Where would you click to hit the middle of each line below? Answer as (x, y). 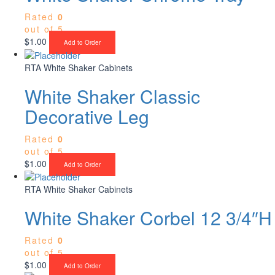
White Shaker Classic (112, 96)
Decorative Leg (87, 116)
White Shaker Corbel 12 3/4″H (148, 217)
